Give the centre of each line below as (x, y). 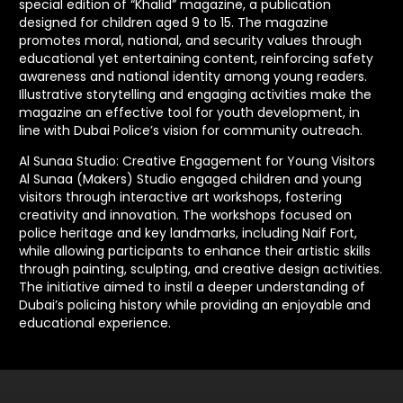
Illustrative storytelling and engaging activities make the (195, 94)
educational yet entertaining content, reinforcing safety (196, 58)
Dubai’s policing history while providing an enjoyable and (195, 304)
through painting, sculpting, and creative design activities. (201, 269)
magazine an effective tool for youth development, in (189, 112)
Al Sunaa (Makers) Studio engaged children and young (190, 179)
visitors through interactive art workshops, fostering (180, 197)
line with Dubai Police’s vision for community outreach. (191, 130)
